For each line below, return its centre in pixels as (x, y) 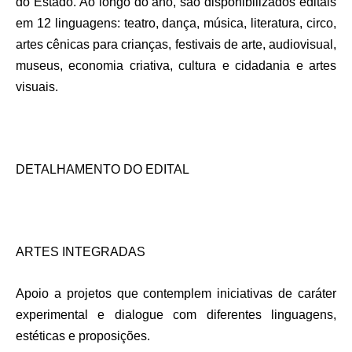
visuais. (37, 87)
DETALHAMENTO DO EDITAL (103, 170)
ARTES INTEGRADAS (81, 252)
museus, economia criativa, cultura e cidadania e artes (176, 66)
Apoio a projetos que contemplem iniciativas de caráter (176, 294)
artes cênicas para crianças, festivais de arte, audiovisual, (176, 45)
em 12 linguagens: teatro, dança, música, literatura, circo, (176, 24)
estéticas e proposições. (83, 336)
